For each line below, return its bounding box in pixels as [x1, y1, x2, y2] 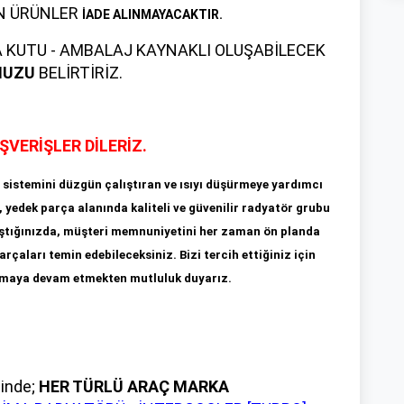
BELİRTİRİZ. [35, 62, 123, 82]
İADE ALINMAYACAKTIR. [82, 6, 223, 22]
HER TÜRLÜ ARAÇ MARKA [35, 376, 229, 396]
